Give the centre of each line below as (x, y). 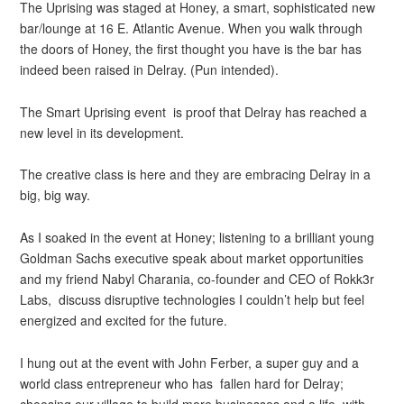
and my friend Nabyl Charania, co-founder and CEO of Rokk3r (197, 278)
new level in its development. (102, 132)
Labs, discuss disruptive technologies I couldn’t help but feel (193, 299)
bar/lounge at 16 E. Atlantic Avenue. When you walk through (192, 28)
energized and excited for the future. (124, 320)
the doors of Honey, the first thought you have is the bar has (191, 49)
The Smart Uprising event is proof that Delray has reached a (194, 111)
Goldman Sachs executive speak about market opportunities (192, 257)
